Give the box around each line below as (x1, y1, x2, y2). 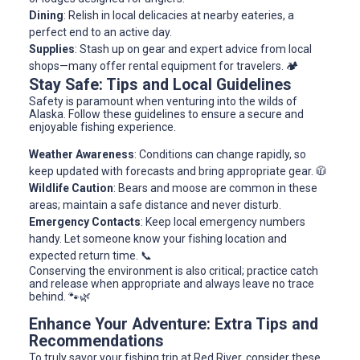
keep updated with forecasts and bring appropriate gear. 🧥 (29, 165, 327, 178)
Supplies (29, 43, 75, 56)
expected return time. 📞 (29, 249, 152, 263)
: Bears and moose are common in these (113, 182, 317, 195)
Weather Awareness (29, 148, 134, 162)
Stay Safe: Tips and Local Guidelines (29, 76, 292, 95)
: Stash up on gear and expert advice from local (75, 43, 312, 56)
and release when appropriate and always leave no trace (29, 277, 314, 291)
